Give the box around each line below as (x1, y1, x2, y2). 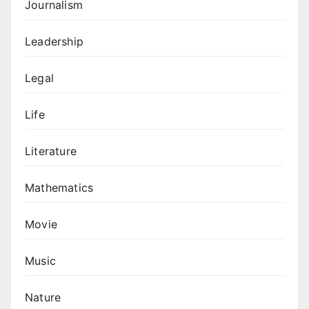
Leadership (25, 34, 83, 49)
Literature (25, 144, 77, 159)
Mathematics (25, 181, 94, 195)
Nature (25, 290, 61, 305)
